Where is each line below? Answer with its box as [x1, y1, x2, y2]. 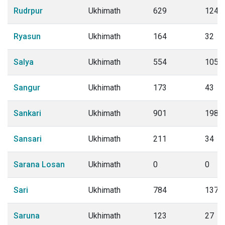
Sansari [14, 134, 42, 144]
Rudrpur [14, 6, 43, 16]
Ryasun [14, 32, 41, 41]
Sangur [14, 83, 40, 92]
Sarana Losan [14, 160, 65, 169]
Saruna [14, 211, 40, 220]
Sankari [14, 108, 41, 118]
